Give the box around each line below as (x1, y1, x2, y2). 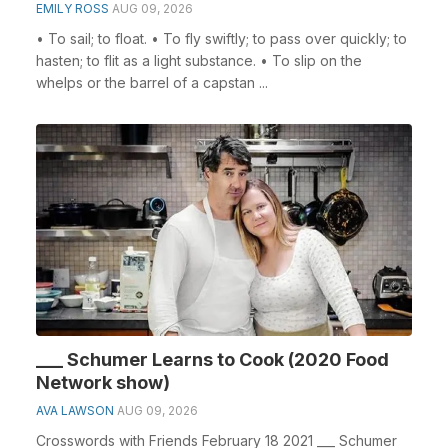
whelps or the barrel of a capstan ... (36, 74, 268, 91)
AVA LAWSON (36, 402, 114, 418)
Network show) (36, 371, 170, 393)
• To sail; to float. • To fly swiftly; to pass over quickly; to (36, 30, 407, 47)
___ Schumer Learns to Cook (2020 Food (36, 348, 389, 370)
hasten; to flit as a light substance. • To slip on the (36, 52, 362, 69)
